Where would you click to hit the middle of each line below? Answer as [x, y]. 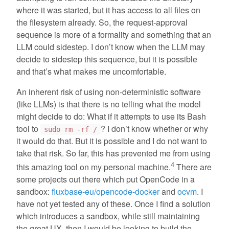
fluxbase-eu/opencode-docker [106, 192]
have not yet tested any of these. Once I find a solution [113, 204]
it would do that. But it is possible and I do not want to [112, 141]
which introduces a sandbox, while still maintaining [108, 216]
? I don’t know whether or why [154, 128]
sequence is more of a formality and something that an [114, 34]
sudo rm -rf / [70, 129]
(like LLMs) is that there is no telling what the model [109, 104]
